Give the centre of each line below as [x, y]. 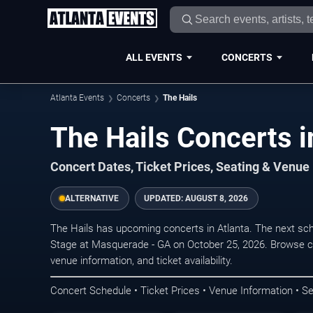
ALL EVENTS [154, 57]
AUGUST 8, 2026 [217, 198]
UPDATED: [165, 198]
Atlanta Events [77, 98]
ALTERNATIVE [92, 198]
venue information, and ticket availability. [141, 261]
